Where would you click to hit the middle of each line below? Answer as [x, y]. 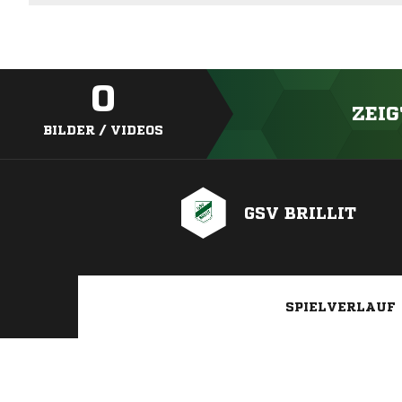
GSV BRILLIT [300, 213]
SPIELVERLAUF [341, 307]
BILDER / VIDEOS [103, 131]
